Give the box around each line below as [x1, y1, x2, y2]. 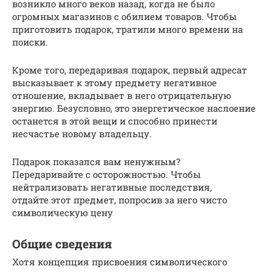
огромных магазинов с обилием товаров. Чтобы [12, 10, 237, 23]
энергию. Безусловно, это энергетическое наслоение [12, 102, 256, 115]
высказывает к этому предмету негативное [12, 76, 217, 89]
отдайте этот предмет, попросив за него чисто [12, 194, 227, 206]
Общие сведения [12, 236, 112, 251]
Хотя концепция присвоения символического [12, 256, 227, 268]
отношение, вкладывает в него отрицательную [12, 89, 231, 102]
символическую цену [12, 206, 113, 219]
